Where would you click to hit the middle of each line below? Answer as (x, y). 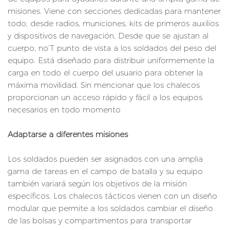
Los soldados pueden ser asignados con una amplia (105, 159)
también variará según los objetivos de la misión (97, 184)
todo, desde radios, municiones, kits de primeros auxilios (113, 24)
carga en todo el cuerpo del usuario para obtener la (105, 73)
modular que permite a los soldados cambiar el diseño (110, 208)
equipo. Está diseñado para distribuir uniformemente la (111, 61)
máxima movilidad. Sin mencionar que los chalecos (104, 85)
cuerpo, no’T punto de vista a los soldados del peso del (112, 48)
